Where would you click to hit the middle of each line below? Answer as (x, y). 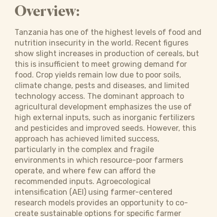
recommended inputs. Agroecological (83, 181)
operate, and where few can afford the (85, 171)
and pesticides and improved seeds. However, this (105, 128)
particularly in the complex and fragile (84, 149)
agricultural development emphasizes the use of (103, 107)
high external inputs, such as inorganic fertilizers (105, 117)
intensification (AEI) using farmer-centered (93, 192)
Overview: (47, 11)
